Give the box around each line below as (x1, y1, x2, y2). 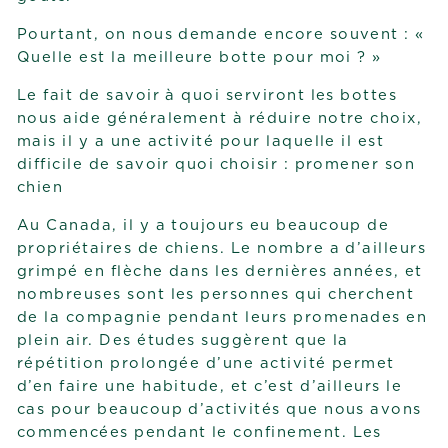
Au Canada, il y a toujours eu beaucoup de (17, 218, 390, 234)
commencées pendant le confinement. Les (17, 425, 382, 441)
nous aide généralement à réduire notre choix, (17, 111, 423, 127)
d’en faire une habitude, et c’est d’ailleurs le (17, 379, 403, 395)
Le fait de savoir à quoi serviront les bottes (17, 88, 398, 104)
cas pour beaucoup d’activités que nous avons (17, 402, 422, 418)
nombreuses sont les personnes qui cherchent (17, 287, 415, 303)
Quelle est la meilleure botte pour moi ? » (17, 50, 382, 66)
